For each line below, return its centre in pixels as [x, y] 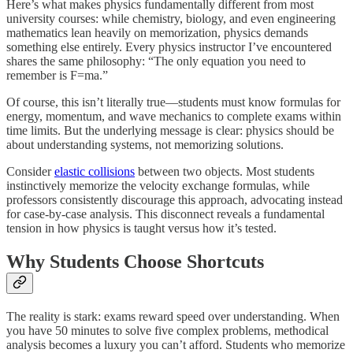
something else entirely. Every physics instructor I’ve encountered [169, 47]
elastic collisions [95, 172]
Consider [30, 172]
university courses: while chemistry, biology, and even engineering [171, 19]
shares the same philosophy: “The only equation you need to [156, 61]
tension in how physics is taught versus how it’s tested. [141, 229]
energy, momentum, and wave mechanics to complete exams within [174, 117]
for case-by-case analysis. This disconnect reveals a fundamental [165, 214]
